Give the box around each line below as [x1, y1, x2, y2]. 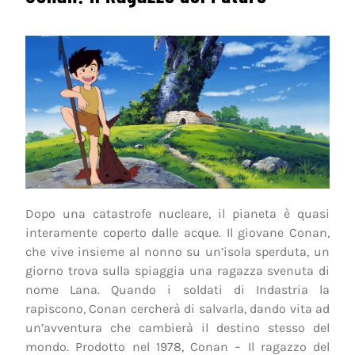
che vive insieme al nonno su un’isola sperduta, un [25, 243, 330, 259]
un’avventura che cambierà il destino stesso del [25, 319, 330, 335]
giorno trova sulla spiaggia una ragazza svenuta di [25, 262, 330, 278]
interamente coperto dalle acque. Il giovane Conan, [25, 224, 330, 240]
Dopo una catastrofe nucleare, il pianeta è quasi [25, 205, 330, 221]
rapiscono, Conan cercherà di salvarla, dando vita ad [25, 300, 330, 316]
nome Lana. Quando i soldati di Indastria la [25, 281, 330, 297]
